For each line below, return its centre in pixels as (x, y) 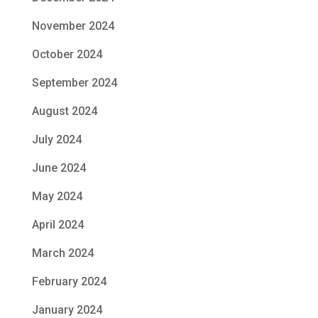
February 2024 (69, 281)
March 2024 (62, 253)
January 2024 (67, 309)
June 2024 (59, 168)
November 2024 (73, 26)
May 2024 (57, 196)
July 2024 (56, 139)
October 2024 (67, 54)
